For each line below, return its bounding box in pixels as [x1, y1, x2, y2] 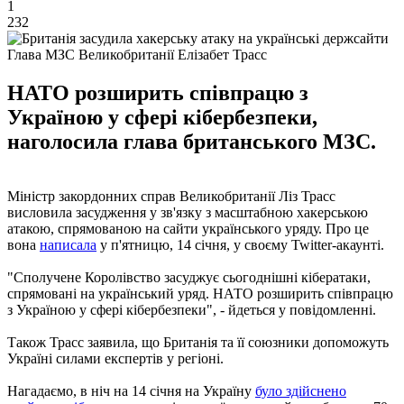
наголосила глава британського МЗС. [7, 129, 376, 153]
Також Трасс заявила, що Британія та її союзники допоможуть [7, 334, 389, 350]
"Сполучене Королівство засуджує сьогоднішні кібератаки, [7, 269, 371, 285]
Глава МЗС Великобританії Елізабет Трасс [7, 46, 267, 62]
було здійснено [255, 382, 346, 399]
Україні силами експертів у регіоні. [7, 350, 224, 366]
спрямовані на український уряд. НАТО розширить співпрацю [7, 285, 393, 301]
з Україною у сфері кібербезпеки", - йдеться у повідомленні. [7, 301, 376, 317]
